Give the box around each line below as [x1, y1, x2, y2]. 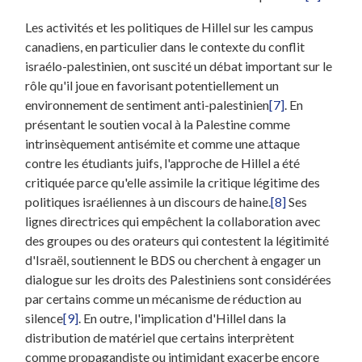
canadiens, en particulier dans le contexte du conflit [25, 38, 305, 54]
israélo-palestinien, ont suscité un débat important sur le [25, 57, 333, 74]
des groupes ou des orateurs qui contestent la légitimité [25, 232, 330, 248]
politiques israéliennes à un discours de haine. [25, 193, 271, 209]
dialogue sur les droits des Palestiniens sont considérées [25, 271, 332, 287]
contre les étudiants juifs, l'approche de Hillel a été [25, 154, 301, 170]
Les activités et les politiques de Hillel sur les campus [25, 19, 314, 35]
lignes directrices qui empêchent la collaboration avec [25, 213, 322, 229]
